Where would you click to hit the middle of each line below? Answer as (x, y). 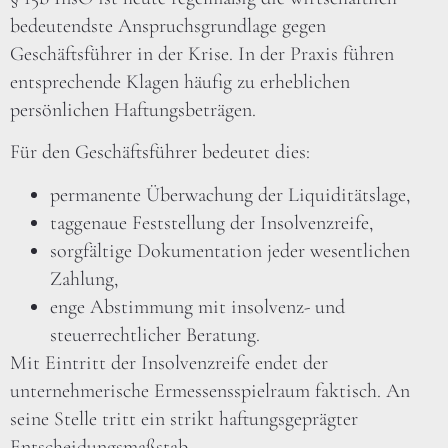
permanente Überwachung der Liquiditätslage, (230, 194)
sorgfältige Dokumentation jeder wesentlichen (230, 250)
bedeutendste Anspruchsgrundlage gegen (168, 25)
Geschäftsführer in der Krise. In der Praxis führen (202, 53)
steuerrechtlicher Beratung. (155, 334)
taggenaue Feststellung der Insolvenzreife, (211, 222)
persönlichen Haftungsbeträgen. (133, 109)
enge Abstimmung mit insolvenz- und (197, 306)
